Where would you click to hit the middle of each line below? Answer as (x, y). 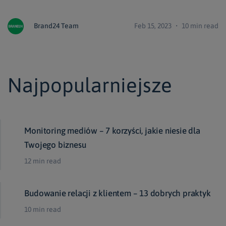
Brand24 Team (56, 26)
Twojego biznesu (55, 145)
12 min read (43, 161)
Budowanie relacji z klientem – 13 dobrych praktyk (118, 193)
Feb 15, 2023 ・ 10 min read (176, 26)
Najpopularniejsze (90, 85)
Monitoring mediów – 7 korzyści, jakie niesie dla (112, 131)
